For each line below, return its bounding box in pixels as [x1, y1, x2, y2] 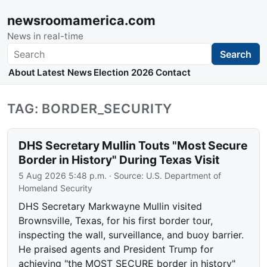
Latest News [36, 67, 92, 79]
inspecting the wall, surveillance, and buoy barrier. [18, 229, 244, 241]
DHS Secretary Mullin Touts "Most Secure [18, 138, 248, 153]
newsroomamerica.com [7, 13, 156, 28]
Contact [156, 67, 191, 79]
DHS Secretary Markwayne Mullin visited [18, 200, 203, 213]
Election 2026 [93, 67, 154, 79]
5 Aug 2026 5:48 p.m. [18, 170, 107, 181]
